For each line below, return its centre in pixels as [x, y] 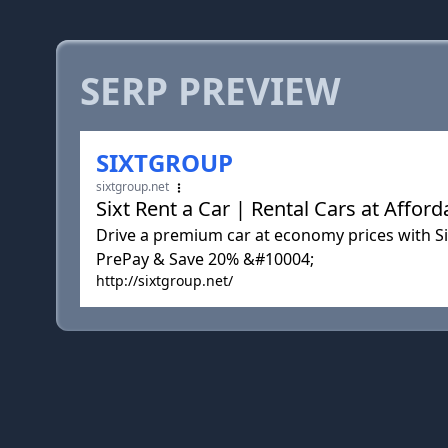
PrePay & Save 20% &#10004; [205, 259]
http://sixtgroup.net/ [164, 280]
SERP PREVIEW [210, 91]
